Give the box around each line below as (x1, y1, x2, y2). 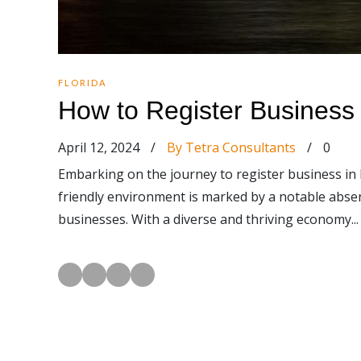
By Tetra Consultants (167, 139, 296, 156)
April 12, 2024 (58, 139, 143, 156)
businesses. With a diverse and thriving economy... (58, 210, 359, 228)
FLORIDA (58, 77, 107, 88)
